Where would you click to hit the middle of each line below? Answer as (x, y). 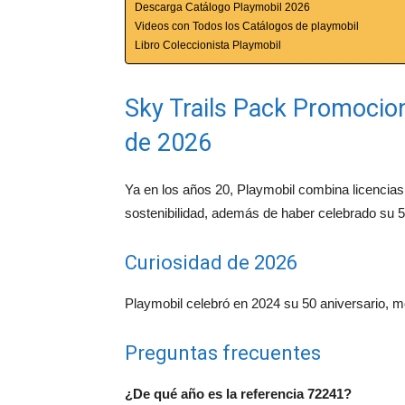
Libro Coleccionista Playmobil (208, 45)
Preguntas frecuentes (223, 353)
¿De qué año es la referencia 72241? (238, 393)
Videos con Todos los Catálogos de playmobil (247, 26)
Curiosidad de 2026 (211, 262)
